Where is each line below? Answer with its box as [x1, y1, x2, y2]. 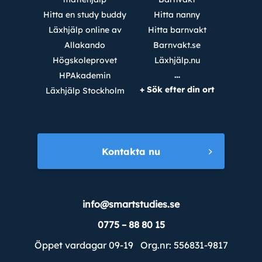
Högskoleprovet [53, 54, 118, 65]
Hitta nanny [154, 9, 201, 20]
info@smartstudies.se [82, 198, 180, 211]
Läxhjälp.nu [154, 54, 200, 65]
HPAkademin [59, 70, 111, 81]
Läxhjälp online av [48, 24, 122, 35]
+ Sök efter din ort [139, 84, 215, 95]
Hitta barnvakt [147, 24, 206, 35]
